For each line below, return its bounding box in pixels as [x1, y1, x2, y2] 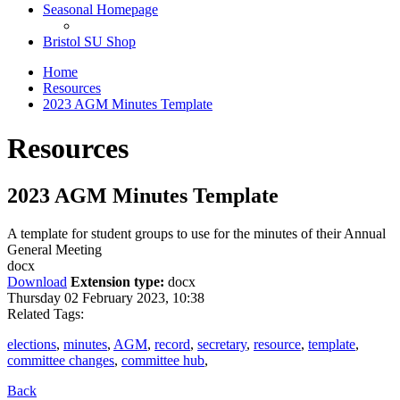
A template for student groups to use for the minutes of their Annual [7, 225, 386, 241]
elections [7, 336, 56, 352]
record [154, 336, 190, 352]
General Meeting [7, 241, 102, 257]
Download [7, 273, 67, 289]
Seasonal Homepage [43, 2, 158, 18]
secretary [197, 336, 246, 352]
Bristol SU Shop [43, 34, 136, 50]
